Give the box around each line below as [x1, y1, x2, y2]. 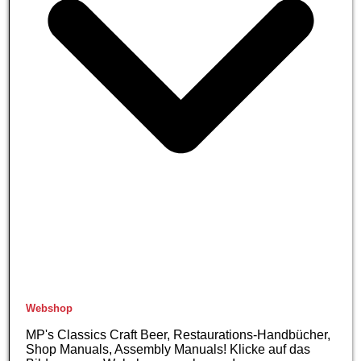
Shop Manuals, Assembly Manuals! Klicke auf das [26, 342, 311, 356]
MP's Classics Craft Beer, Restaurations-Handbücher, [26, 327, 331, 342]
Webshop [26, 301, 73, 314]
